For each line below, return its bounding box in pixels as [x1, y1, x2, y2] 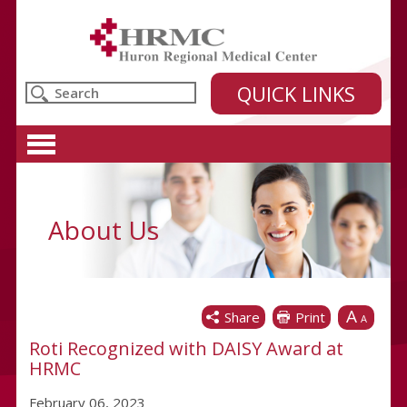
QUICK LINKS [236, 80, 355, 107]
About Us [47, 213, 159, 248]
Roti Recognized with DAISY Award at [28, 336, 343, 362]
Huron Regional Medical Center [90, 64, 283, 82]
